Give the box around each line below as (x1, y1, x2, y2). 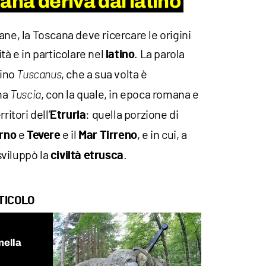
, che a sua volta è (61, 66, 147, 81)
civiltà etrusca (50, 150, 123, 162)
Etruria (50, 109, 86, 122)
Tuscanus (17, 69, 62, 81)
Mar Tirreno (78, 129, 137, 142)
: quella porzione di (85, 107, 179, 122)
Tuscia (10, 89, 41, 102)
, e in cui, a (137, 127, 187, 142)
